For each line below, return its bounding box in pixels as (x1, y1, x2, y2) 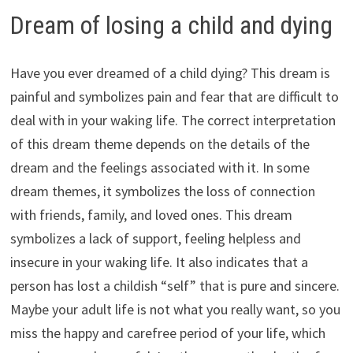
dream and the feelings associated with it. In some (9, 158, 310, 176)
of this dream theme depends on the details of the (9, 134, 310, 153)
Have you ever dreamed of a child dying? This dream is (9, 63, 330, 82)
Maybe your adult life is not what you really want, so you (9, 299, 340, 318)
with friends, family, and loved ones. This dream (9, 205, 292, 224)
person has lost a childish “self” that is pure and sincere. (9, 276, 340, 295)
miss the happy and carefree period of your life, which (9, 323, 325, 342)
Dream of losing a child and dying (9, 10, 333, 41)
